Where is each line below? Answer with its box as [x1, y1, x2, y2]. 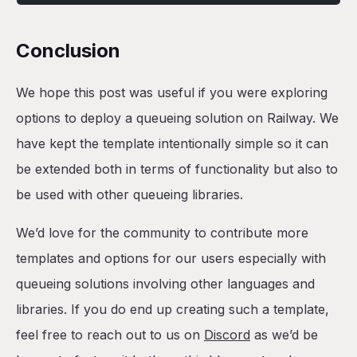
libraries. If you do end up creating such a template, [16, 301, 329, 317]
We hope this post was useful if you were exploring [16, 84, 328, 100]
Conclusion [16, 39, 120, 62]
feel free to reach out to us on [16, 327, 204, 343]
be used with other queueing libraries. [16, 186, 243, 202]
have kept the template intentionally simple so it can [16, 135, 328, 151]
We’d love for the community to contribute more [16, 225, 308, 241]
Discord [204, 327, 250, 343]
